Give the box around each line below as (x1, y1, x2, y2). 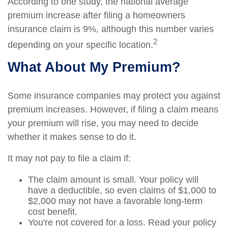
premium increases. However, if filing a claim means (8, 104, 218, 115)
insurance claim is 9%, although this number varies (8, 24, 214, 34)
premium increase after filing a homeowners (8, 10, 185, 20)
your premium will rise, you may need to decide (8, 118, 198, 128)
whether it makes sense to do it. (8, 132, 136, 142)
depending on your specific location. (8, 40, 153, 50)
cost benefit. (28, 207, 77, 217)
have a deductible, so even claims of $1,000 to (28, 185, 216, 195)
